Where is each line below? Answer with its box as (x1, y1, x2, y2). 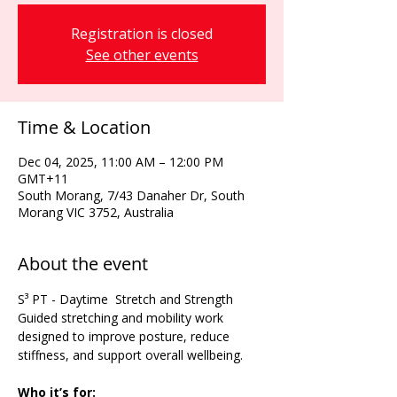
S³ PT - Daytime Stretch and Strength (18, 291, 237, 307)
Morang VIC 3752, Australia (18, 204, 174, 221)
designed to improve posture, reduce (18, 328, 233, 345)
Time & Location (18, 115, 151, 139)
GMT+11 (18, 170, 68, 187)
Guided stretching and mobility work (18, 309, 227, 326)
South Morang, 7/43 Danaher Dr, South (18, 187, 245, 204)
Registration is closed (71, 24, 213, 43)
